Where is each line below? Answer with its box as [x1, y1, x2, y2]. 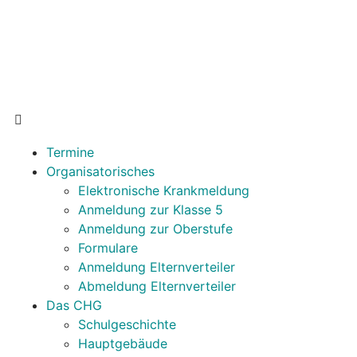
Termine [46, 144, 94, 160]
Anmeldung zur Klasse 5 [78, 202, 223, 218]
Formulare [78, 240, 138, 256]
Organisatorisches [46, 163, 155, 179]
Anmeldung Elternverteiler [78, 259, 235, 275]
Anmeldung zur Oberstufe [78, 221, 233, 237]
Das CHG [46, 297, 102, 313]
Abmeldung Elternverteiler [78, 278, 236, 294]
